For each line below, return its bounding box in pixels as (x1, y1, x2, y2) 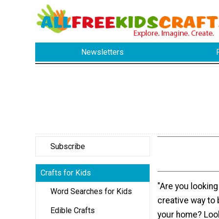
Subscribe (50, 141, 85, 151)
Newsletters (81, 47, 124, 57)
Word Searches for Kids (50, 186, 132, 196)
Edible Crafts (50, 205, 95, 215)
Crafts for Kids (41, 168, 91, 177)
